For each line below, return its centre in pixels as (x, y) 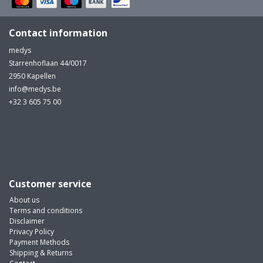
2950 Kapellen (32, 76)
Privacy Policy (32, 232)
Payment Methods (39, 242)
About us (24, 200)
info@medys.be (35, 89)
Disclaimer (27, 221)
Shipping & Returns (41, 253)
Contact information (58, 33)
